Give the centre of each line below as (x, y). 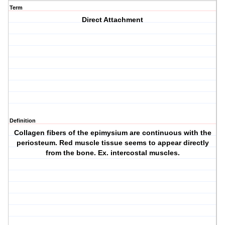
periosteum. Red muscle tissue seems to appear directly (113, 143)
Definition (23, 121)
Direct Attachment (113, 20)
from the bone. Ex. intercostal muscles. (113, 153)
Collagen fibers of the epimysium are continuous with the (113, 133)
